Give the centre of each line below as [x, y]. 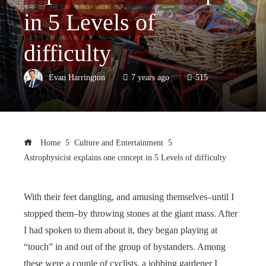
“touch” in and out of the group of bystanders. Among [125, 246]
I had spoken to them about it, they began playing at [121, 230]
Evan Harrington [77, 77]
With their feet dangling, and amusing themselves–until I [129, 197]
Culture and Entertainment [119, 142]
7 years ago [150, 77]
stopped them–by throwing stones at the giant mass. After [131, 213]
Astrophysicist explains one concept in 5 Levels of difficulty [125, 157]
